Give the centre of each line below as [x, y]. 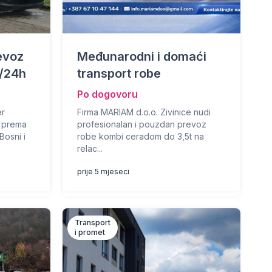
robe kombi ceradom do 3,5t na [140, 136]
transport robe [119, 73]
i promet [90, 232]
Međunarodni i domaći [141, 56]
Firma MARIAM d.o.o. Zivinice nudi [144, 112]
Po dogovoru [107, 94]
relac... [90, 148]
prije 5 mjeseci [103, 172]
